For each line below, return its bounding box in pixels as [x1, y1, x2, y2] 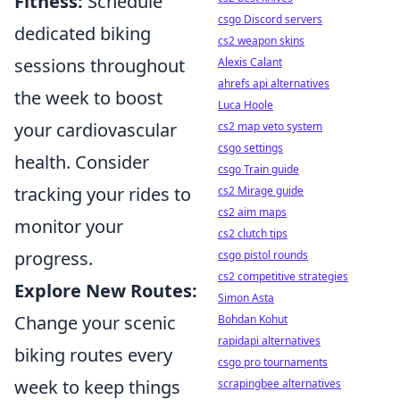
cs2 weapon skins [218, 33, 304, 48]
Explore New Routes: [14, 279, 197, 303]
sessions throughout [14, 54, 185, 78]
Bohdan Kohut [218, 312, 287, 327]
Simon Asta [218, 290, 274, 305]
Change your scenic [14, 311, 176, 335]
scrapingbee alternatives [218, 376, 341, 391]
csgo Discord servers [218, 12, 322, 27]
